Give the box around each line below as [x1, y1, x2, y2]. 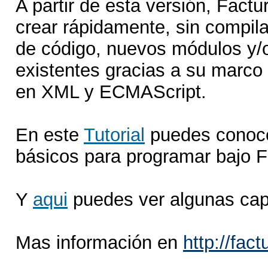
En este [16, 124, 84, 145]
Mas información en [16, 232, 183, 253]
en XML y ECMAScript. [16, 81, 206, 102]
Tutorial [84, 124, 145, 145]
